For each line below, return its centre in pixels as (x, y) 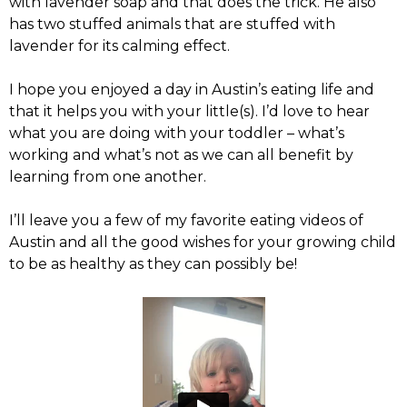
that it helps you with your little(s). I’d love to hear (189, 112)
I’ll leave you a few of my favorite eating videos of (186, 221)
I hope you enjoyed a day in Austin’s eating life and (192, 90)
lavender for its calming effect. (119, 46)
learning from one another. (108, 177)
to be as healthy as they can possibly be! (153, 264)
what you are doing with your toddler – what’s (177, 134)
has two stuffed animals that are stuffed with (172, 25)
